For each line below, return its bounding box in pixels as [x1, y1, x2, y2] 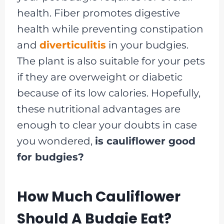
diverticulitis [39, 38, 106, 51]
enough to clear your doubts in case [16, 118, 197, 131]
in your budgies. [105, 38, 188, 51]
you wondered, [16, 134, 95, 147]
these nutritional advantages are [16, 102, 180, 115]
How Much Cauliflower [16, 186, 180, 206]
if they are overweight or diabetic [16, 70, 182, 83]
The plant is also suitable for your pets [16, 54, 205, 67]
